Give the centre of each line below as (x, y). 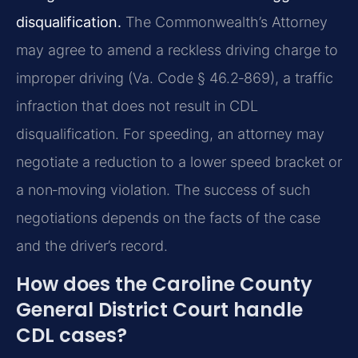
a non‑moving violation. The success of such (163, 190)
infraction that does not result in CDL (137, 106)
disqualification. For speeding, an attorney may (170, 134)
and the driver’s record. (92, 246)
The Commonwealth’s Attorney (225, 22)
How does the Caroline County (164, 284)
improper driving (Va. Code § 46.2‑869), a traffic (175, 78)
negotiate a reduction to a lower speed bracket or (179, 162)
